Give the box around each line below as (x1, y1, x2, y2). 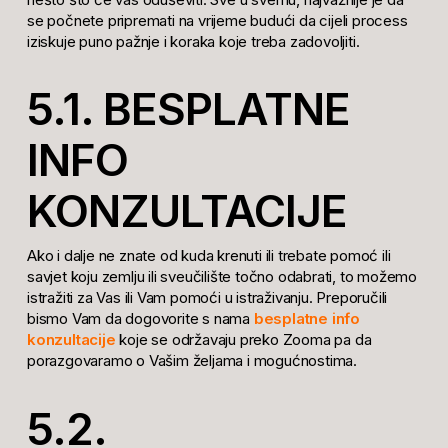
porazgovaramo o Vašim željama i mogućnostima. (26, 351, 357, 371)
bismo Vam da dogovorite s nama (26, 309, 254, 329)
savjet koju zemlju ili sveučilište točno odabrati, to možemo (26, 267, 417, 287)
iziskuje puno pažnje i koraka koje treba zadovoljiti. (26, 31, 360, 51)
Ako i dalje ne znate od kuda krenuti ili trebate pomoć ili (26, 246, 391, 266)
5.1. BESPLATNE (26, 82, 350, 137)
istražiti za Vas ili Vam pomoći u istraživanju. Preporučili (26, 288, 388, 308)
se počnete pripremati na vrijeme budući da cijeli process (26, 10, 408, 30)
